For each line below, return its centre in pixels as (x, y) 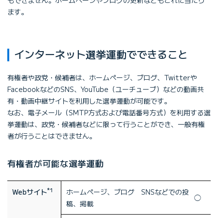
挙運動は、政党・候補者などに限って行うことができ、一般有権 (106, 124)
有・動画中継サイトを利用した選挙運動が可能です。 (89, 100)
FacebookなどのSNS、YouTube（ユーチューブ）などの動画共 (106, 89)
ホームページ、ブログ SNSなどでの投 (127, 191)
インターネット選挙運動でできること (101, 54)
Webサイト (30, 191)
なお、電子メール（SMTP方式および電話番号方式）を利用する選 (109, 112)
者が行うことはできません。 (52, 136)
